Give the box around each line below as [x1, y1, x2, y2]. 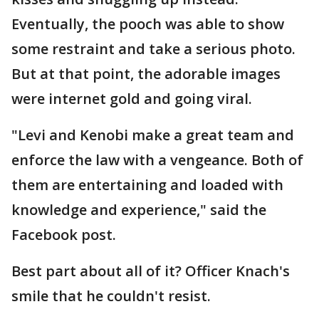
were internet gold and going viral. [11, 89, 252, 108]
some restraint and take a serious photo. [11, 39, 296, 58]
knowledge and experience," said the [11, 200, 266, 219]
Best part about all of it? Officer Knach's [11, 261, 290, 281]
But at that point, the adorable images [11, 64, 281, 83]
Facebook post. [11, 225, 116, 244]
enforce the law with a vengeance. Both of [11, 150, 303, 169]
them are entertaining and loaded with [11, 175, 283, 194]
